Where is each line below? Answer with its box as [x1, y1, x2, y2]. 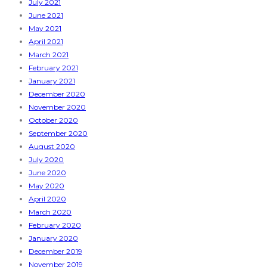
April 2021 [29, 37, 63, 46]
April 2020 [29, 194, 66, 204]
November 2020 [29, 103, 86, 112]
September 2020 [29, 129, 88, 138]
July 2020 [29, 155, 64, 164]
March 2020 [29, 207, 72, 217]
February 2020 [29, 221, 81, 230]
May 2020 [29, 181, 64, 191]
